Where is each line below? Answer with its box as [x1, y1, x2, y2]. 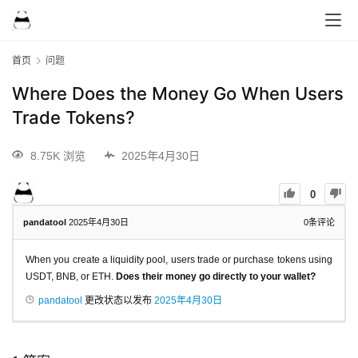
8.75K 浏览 [30, 149, 86, 162]
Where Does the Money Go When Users [12, 83, 344, 105]
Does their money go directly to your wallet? [116, 270, 316, 282]
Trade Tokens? [12, 107, 135, 129]
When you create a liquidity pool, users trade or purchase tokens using [26, 253, 332, 265]
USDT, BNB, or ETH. [26, 270, 116, 282]
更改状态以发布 [82, 294, 154, 306]
